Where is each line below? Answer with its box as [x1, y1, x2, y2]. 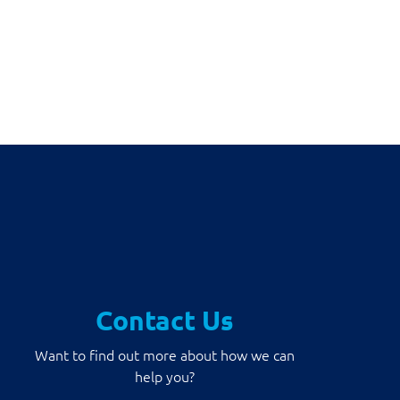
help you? [134, 366, 195, 386]
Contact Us [95, 304, 234, 337]
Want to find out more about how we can [34, 345, 295, 364]
